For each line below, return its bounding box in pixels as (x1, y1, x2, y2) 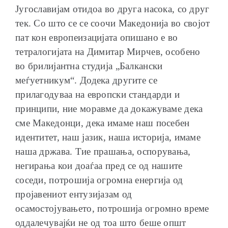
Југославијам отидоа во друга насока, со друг (15, 3, 210, 14)
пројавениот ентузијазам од (15, 188, 132, 199)
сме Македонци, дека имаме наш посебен (15, 117, 190, 128)
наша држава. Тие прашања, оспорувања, (15, 146, 191, 157)
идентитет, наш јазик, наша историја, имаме (15, 131, 201, 142)
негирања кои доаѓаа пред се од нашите (15, 160, 183, 171)
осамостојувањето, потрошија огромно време (15, 203, 209, 214)
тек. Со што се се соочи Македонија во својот (15, 17, 210, 28)
